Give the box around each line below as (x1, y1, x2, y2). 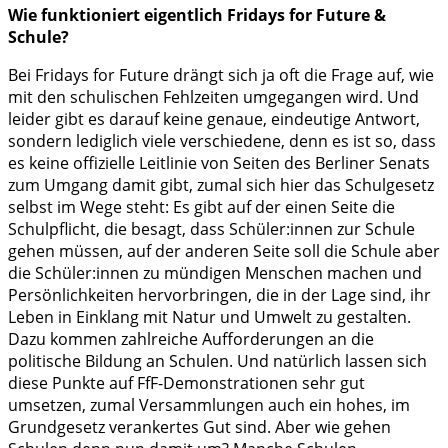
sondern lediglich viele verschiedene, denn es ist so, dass (8, 130, 436, 153)
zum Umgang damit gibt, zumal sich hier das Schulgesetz (8, 174, 434, 197)
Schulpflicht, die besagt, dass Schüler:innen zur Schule (8, 218, 415, 241)
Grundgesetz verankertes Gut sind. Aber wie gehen (8, 416, 391, 439)
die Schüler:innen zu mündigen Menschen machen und (8, 262, 422, 285)
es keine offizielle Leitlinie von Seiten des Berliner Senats (8, 152, 430, 175)
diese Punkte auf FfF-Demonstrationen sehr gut (8, 372, 365, 395)
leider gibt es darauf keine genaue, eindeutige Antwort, (8, 108, 420, 131)
